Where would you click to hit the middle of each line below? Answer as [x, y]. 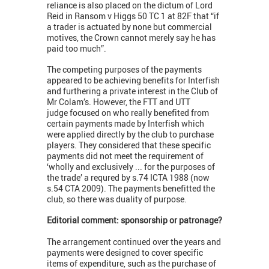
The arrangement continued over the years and [134, 242]
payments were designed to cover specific [125, 253]
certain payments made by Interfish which [125, 124]
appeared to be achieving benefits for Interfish [133, 80]
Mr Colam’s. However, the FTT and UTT [119, 102]
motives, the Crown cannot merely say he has [131, 38]
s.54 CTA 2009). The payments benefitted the [131, 189]
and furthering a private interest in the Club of [132, 91]
